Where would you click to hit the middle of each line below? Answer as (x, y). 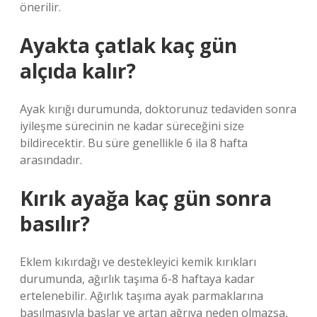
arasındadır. (51, 160)
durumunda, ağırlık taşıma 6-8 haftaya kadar (137, 279)
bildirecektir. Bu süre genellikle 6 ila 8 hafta (134, 143)
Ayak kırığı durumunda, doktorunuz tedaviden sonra (158, 109)
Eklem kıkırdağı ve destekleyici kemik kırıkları (138, 262)
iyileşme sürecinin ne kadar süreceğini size (132, 126)
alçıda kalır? (78, 71)
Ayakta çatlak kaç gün (128, 45)
